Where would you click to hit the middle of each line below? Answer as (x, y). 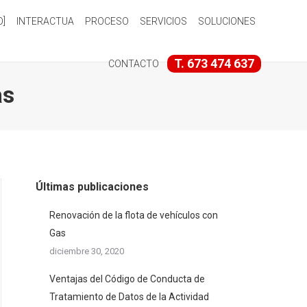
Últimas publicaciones (92, 187)
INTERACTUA (45, 21)
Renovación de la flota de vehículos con (134, 215)
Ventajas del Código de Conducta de (127, 279)
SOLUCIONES (226, 21)
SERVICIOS (163, 21)
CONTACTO (133, 64)
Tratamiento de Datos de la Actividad (129, 297)
